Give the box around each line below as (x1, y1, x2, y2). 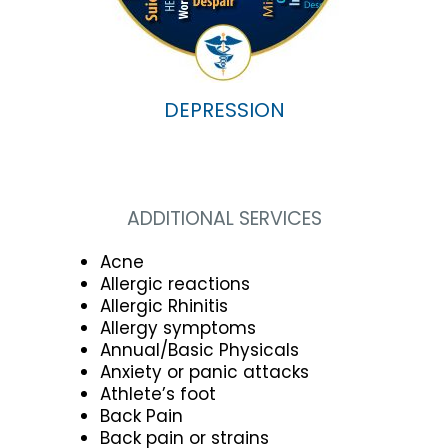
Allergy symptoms (100, 315, 256, 340)
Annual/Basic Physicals (100, 337, 299, 362)
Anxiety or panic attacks (100, 359, 309, 384)
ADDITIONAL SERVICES (126, 204, 322, 232)
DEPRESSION (163, 96, 285, 125)
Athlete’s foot (100, 381, 216, 406)
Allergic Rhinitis (100, 293, 228, 318)
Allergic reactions (100, 271, 250, 296)
